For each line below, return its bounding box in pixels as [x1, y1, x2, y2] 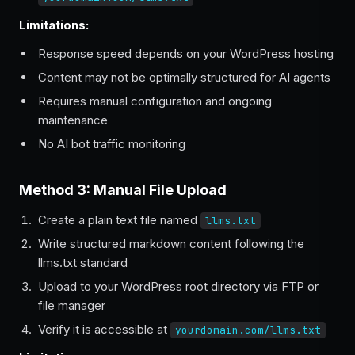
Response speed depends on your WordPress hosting [38, 46, 334, 61]
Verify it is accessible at [38, 322, 170, 337]
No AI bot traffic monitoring [38, 136, 185, 151]
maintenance [38, 113, 108, 128]
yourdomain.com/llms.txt [175, 323, 321, 337]
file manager [38, 298, 105, 313]
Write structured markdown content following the [38, 236, 304, 251]
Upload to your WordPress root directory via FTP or [38, 279, 319, 294]
